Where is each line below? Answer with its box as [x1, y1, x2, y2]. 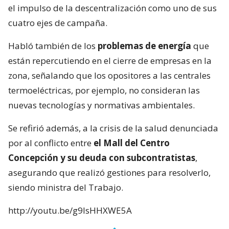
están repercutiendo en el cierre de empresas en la [8, 54, 212, 66]
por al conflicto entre [8, 136, 94, 149]
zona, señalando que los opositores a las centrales [8, 69, 211, 81]
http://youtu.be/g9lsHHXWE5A [8, 204, 132, 216]
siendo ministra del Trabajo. [8, 181, 123, 193]
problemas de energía [98, 39, 191, 52]
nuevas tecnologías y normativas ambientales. [8, 99, 195, 111]
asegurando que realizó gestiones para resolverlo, [8, 166, 211, 178]
